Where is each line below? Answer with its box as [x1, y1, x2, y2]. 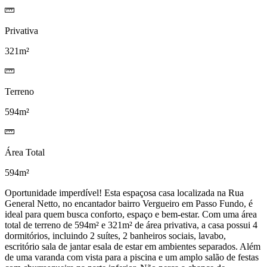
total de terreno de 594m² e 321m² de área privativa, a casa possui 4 [5, 219, 257, 230]
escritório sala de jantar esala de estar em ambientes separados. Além [5, 241, 260, 252]
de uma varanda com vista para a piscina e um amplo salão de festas [5, 252, 259, 262]
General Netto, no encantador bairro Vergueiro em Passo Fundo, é [5, 198, 253, 209]
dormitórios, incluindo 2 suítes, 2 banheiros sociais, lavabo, [5, 230, 226, 241]
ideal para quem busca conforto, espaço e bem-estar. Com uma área [5, 209, 257, 219]
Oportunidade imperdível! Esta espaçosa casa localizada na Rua [5, 187, 244, 198]
